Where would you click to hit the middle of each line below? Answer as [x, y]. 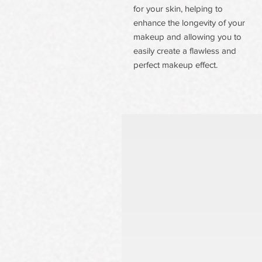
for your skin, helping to [178, 8]
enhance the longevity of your [189, 23]
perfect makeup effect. [175, 65]
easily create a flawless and [185, 51]
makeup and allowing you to [187, 37]
